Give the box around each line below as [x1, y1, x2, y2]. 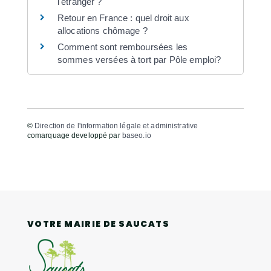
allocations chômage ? [57, 25, 148, 36]
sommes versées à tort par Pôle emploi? [57, 54, 221, 65]
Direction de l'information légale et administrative [34, 122, 198, 131]
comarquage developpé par [27, 131, 122, 140]
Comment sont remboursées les [57, 41, 188, 52]
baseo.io [122, 131, 151, 140]
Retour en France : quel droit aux [57, 12, 189, 23]
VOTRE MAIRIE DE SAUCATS [27, 217, 169, 230]
